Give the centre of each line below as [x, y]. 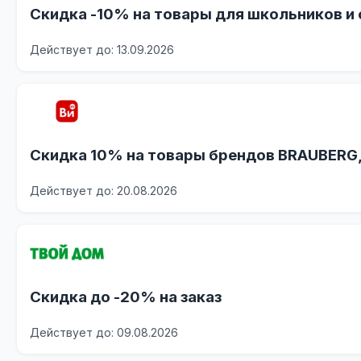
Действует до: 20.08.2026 [104, 191]
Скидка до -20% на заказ [126, 297]
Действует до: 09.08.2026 [104, 332]
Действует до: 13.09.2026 [102, 49]
